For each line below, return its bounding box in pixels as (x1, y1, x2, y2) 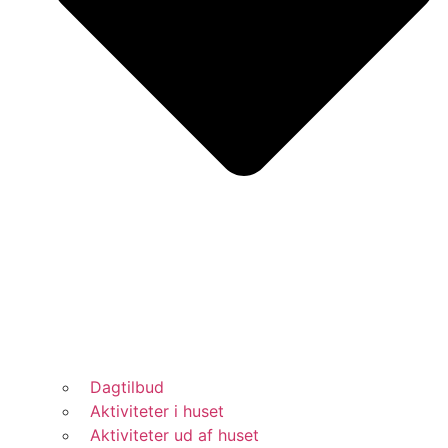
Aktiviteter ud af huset (80, 425, 259, 446)
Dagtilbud (80, 377, 164, 398)
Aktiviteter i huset (80, 401, 224, 422)
